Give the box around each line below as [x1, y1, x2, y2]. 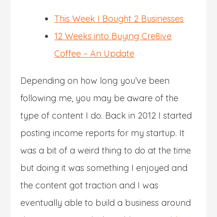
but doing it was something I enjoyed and [20, 162, 188, 173]
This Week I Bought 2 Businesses [54, 13, 184, 24]
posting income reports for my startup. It [20, 127, 185, 139]
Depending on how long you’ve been [20, 75, 170, 86]
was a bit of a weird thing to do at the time [20, 144, 191, 156]
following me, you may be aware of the [20, 92, 179, 104]
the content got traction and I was [20, 179, 159, 191]
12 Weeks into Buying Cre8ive [54, 30, 172, 42]
